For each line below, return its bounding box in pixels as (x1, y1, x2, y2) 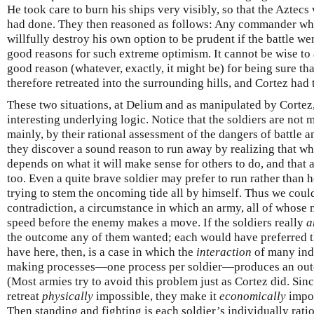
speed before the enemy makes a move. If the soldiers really (7, 216, 306, 230)
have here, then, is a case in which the (7, 245, 196, 259)
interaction (196, 245, 252, 259)
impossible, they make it (93, 289, 219, 303)
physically (42, 289, 93, 303)
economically (219, 289, 286, 303)
